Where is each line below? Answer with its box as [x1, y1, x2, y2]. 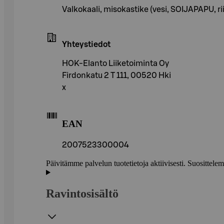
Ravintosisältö [46, 187, 118, 200]
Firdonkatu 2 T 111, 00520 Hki [62, 71, 171, 79]
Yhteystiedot [62, 40, 110, 48]
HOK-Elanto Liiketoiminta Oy [62, 59, 169, 67]
